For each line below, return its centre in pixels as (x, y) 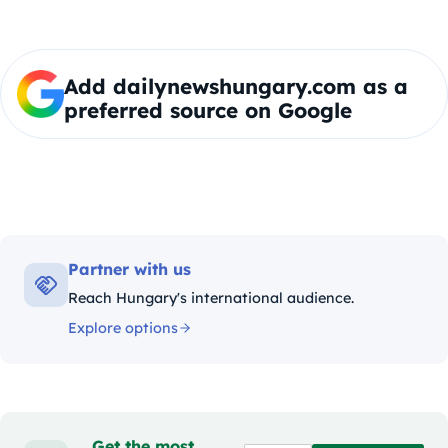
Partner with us (129, 269)
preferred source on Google (207, 110)
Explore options (123, 328)
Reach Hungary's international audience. (211, 298)
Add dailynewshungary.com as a (235, 86)
